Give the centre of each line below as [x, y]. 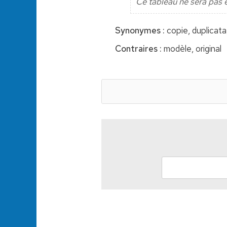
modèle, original [192, 48]
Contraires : [138, 48]
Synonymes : [140, 30]
